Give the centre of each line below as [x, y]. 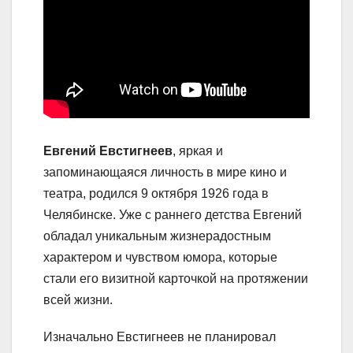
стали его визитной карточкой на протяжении [176, 279]
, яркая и [198, 151]
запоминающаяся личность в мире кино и [165, 173]
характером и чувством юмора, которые [160, 258]
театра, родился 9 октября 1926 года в [156, 194]
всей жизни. [78, 300]
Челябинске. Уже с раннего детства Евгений [173, 215]
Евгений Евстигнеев [108, 151]
